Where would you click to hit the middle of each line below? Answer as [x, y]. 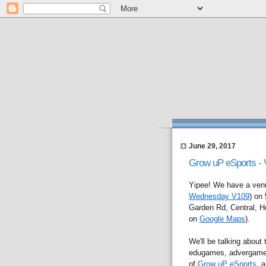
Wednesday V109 [219, 196]
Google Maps [222, 218]
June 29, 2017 [212, 146]
